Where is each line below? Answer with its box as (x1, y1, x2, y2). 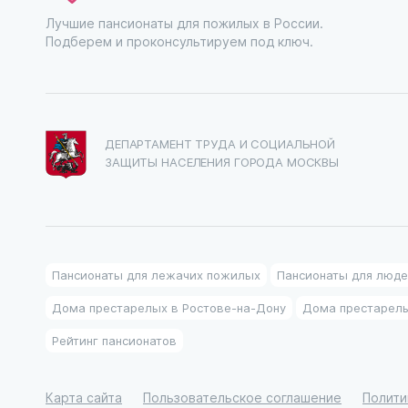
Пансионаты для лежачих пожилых (52, 267, 260, 282)
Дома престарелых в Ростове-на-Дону (52, 300, 286, 315)
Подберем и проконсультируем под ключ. (46, 33, 313, 50)
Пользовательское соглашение (143, 389, 342, 406)
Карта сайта (46, 389, 122, 406)
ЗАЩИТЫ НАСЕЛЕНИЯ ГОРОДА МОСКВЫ (105, 154, 340, 169)
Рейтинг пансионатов (52, 332, 177, 348)
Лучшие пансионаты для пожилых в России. (46, 15, 323, 32)
